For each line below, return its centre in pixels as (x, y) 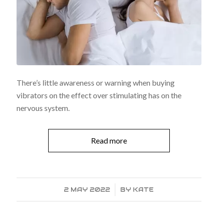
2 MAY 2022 (87, 190)
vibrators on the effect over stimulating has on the (99, 95)
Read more (109, 141)
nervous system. (43, 108)
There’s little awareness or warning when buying (95, 83)
